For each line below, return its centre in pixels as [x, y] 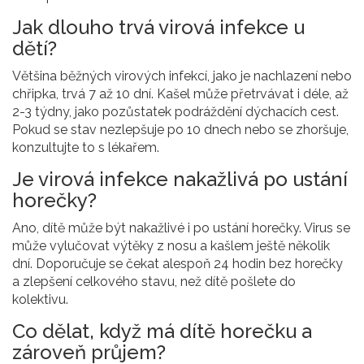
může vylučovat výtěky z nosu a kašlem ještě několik [171, 245]
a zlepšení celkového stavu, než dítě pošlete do [154, 281]
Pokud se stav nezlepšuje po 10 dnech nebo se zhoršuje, [180, 129]
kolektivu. [40, 299]
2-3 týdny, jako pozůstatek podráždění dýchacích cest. [175, 111]
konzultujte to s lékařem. [86, 147]
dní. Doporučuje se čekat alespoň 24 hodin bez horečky [178, 263]
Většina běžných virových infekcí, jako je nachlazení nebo [182, 76]
